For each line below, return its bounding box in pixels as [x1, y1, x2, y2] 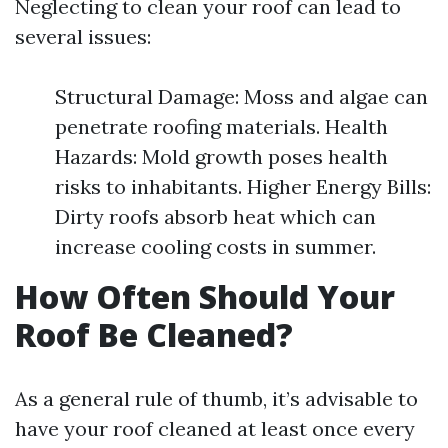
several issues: [15, 24, 151, 49]
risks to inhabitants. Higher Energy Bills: [55, 174, 431, 199]
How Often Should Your [15, 275, 395, 318]
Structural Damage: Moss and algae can [55, 84, 428, 109]
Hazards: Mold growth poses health [55, 144, 388, 169]
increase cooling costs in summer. [55, 234, 376, 259]
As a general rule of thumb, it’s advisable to [15, 386, 418, 411]
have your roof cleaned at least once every [15, 416, 415, 441]
